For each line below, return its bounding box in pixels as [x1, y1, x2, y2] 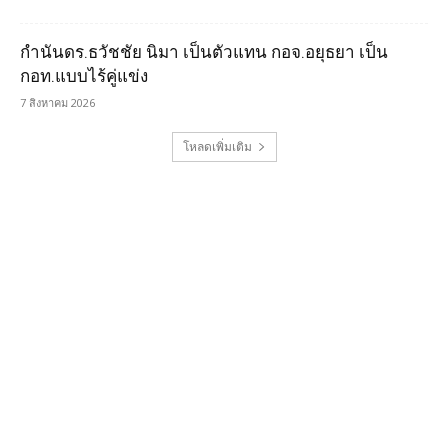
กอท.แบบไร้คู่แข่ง [20, 66, 148, 87]
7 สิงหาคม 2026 [20, 95, 95, 111]
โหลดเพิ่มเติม [182, 138, 252, 156]
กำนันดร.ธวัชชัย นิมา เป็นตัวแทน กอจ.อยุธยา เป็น [20, 42, 388, 63]
